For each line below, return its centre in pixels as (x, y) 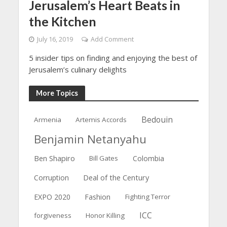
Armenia (47, 119)
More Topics (57, 93)
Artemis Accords (101, 119)
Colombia (149, 158)
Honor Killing (105, 216)
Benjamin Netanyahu (90, 139)
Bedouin (157, 119)
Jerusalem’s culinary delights (78, 70)
